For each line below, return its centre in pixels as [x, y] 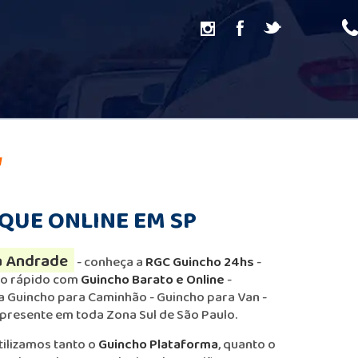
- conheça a [110, 262]
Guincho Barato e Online [153, 279]
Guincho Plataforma [158, 344]
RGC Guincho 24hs [200, 262]
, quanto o [247, 344]
